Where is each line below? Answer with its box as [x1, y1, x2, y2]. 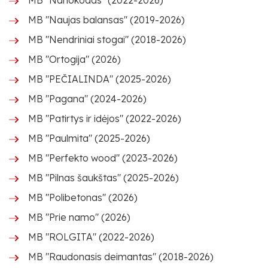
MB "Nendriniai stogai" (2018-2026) [28, 33, 186, 45]
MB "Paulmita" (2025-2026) [28, 132, 150, 144]
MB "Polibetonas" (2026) [28, 191, 138, 203]
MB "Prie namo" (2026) [28, 211, 130, 223]
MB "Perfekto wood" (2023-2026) [28, 152, 178, 164]
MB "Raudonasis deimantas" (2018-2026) [28, 251, 214, 263]
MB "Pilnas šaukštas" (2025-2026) [28, 172, 179, 184]
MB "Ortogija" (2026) [28, 53, 121, 65]
